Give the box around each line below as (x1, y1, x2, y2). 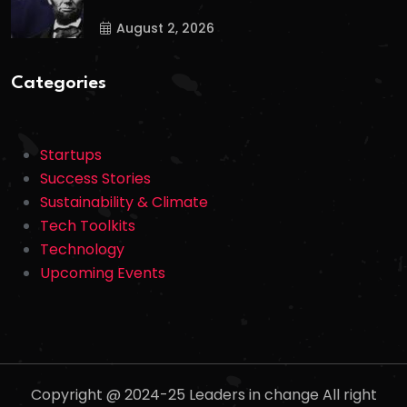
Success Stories (40, 168, 151, 190)
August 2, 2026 (116, 18, 214, 37)
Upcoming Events (40, 263, 165, 284)
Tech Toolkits (40, 215, 135, 237)
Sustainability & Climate (40, 192, 208, 213)
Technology (40, 239, 124, 261)
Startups (40, 144, 102, 166)
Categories (11, 74, 106, 94)
